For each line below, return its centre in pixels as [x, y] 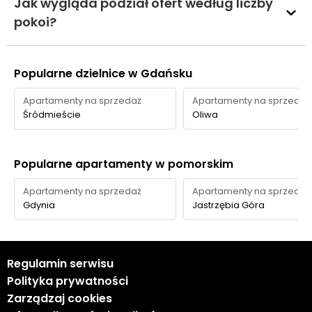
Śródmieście [52, 115]
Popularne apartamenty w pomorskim [124, 164]
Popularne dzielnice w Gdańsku [103, 73]
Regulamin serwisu [60, 264]
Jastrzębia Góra [228, 205]
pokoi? [35, 22]
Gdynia [39, 205]
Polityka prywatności [68, 281]
